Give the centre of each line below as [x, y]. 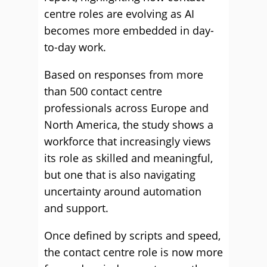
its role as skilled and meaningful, [128, 158]
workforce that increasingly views [128, 141]
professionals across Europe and [126, 108]
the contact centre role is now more [133, 252]
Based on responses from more [124, 74]
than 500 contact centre [103, 91]
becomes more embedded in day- [129, 30]
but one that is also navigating [120, 175]
